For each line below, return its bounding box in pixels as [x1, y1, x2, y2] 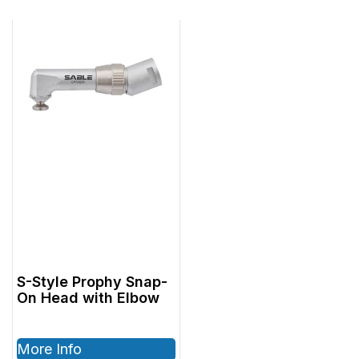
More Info [17, 340, 82, 357]
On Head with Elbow [17, 288, 159, 306]
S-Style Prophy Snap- [17, 272, 167, 290]
